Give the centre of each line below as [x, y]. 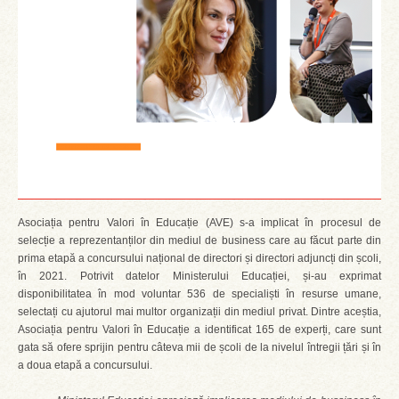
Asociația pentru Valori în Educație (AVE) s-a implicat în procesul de [199, 223]
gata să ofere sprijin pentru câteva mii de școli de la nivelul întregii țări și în [199, 347]
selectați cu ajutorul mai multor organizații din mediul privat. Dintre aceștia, [199, 312]
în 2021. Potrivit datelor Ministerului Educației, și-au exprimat [199, 276]
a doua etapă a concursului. [85, 365]
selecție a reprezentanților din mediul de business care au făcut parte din [199, 240]
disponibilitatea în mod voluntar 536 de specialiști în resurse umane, [199, 294]
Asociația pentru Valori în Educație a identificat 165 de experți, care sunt [199, 330]
